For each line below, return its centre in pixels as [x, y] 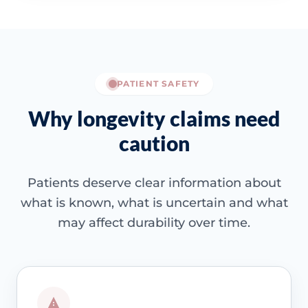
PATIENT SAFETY [158, 84]
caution [154, 143]
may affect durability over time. [154, 223]
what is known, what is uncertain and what [154, 203]
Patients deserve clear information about [154, 183]
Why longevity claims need [154, 119]
